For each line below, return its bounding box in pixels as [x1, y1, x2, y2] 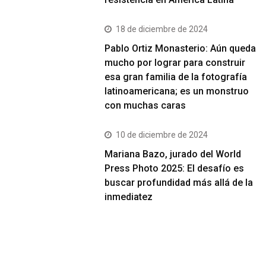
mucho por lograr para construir [104, 57, 246, 68]
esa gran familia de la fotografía [104, 71, 248, 83]
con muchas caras [104, 100, 186, 111]
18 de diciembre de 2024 [116, 24, 208, 34]
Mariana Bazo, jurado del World [104, 148, 242, 160]
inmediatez [104, 191, 153, 202]
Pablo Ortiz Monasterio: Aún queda [104, 43, 256, 54]
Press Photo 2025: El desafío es [104, 163, 245, 174]
